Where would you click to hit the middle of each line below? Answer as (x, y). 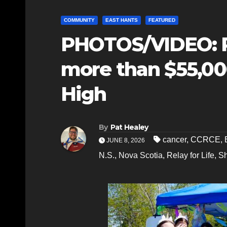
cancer (175, 139)
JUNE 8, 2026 (126, 140)
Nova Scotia (141, 155)
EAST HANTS (122, 20)
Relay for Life (191, 155)
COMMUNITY (79, 20)
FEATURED (162, 20)
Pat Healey (129, 127)
